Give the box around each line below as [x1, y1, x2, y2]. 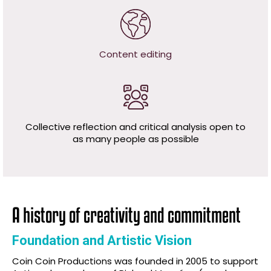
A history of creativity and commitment [12, 203, 241, 227]
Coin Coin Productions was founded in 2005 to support [12, 254, 258, 267]
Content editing [99, 48, 172, 61]
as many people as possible [72, 132, 199, 146]
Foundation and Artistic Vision [12, 232, 192, 248]
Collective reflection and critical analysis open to [25, 120, 246, 134]
